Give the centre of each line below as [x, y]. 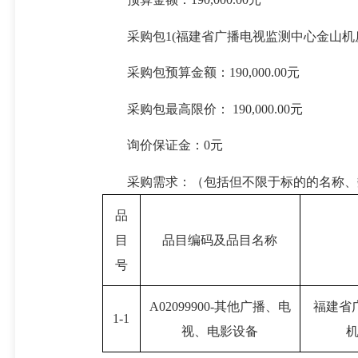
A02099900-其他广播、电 [220, 306]
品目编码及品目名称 [220, 240]
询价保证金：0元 [175, 145]
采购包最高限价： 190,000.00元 [215, 109]
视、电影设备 [220, 331]
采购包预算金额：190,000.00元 [213, 73]
